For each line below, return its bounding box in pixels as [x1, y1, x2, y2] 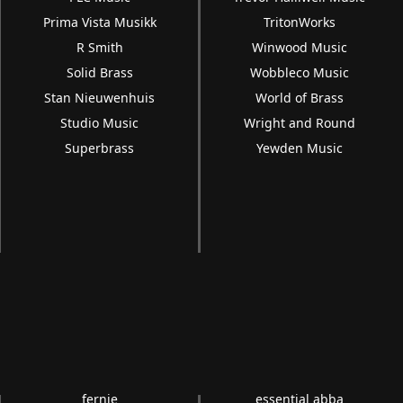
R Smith [76, 39, 123, 56]
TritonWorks [263, 13, 336, 31]
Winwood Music [251, 39, 347, 56]
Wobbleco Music [249, 64, 349, 81]
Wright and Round [243, 114, 355, 131]
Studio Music [60, 114, 139, 131]
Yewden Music [255, 139, 343, 157]
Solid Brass [66, 64, 133, 81]
